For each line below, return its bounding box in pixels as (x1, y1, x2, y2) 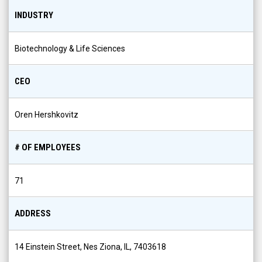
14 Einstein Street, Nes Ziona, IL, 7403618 (15, 242, 166, 251)
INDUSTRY (15, 10, 53, 20)
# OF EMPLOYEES (15, 142, 81, 153)
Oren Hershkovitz (15, 110, 78, 119)
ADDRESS (15, 208, 51, 219)
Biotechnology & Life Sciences (15, 44, 125, 53)
